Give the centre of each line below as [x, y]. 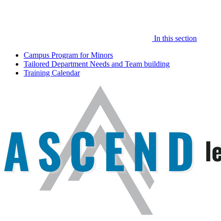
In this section [174, 38]
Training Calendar [52, 73]
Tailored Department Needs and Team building [97, 64]
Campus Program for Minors [68, 55]
